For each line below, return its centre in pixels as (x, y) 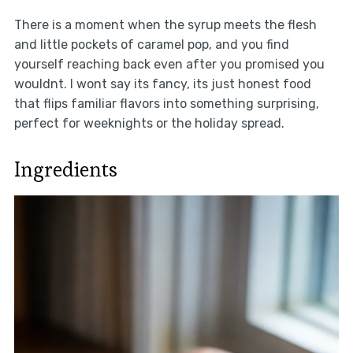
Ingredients (65, 169)
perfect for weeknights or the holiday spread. (149, 123)
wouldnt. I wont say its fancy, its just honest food (162, 84)
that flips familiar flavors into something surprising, (166, 103)
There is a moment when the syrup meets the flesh (165, 24)
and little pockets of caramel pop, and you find (151, 44)
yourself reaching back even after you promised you (169, 64)
